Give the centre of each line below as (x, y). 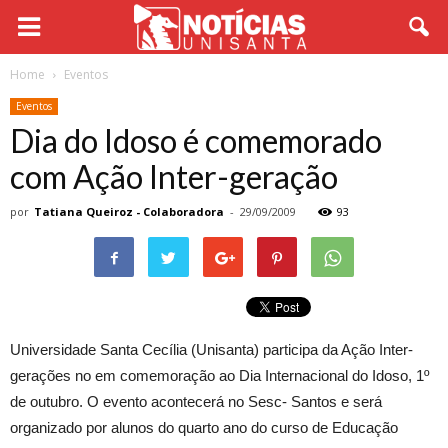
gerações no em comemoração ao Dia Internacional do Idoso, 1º (219, 375)
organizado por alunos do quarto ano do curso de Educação (204, 427)
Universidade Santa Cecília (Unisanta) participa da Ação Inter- (211, 349)
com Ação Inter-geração (174, 176)
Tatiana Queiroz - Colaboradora (129, 211)
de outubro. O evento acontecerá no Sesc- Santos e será (196, 401)
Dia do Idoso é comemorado (196, 140)
